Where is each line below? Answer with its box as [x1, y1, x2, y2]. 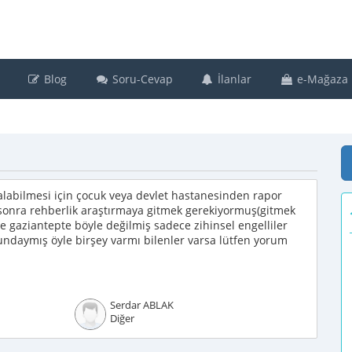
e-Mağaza [293, 71, 348, 86]
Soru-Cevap [108, 71, 173, 86]
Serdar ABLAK [109, 299, 174, 312]
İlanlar [214, 71, 251, 86]
